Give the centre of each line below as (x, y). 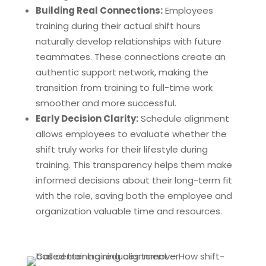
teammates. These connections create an (130, 57)
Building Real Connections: (99, 10)
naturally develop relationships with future (128, 41)
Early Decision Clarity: (87, 118)
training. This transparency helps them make (134, 165)
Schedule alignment (183, 118)
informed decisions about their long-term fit (134, 180)
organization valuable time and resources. (129, 211)
